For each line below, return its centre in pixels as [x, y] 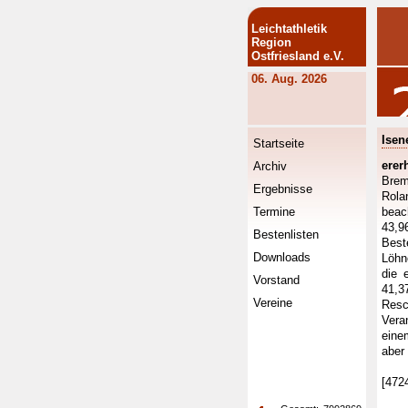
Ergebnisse [283, 189]
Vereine [273, 303]
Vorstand [276, 280]
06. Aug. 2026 [289, 79]
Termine [274, 212]
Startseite [279, 143]
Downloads [282, 257]
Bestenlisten [286, 235]
